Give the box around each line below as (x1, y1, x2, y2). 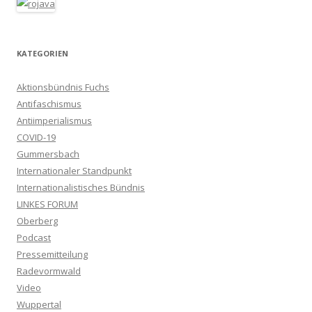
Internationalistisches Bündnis (17, 181, 145, 194)
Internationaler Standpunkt (17, 164, 132, 178)
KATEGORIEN (17, 48, 68, 59)
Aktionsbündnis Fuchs (17, 81, 109, 94)
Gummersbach (17, 148, 79, 161)
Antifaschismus (17, 97, 81, 111)
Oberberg (17, 214, 58, 228)
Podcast (17, 231, 51, 244)
